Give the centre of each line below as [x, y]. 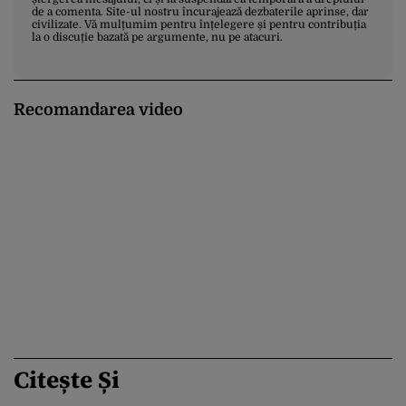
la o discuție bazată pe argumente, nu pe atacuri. [157, 37]
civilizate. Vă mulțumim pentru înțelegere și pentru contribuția [199, 24]
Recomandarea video [98, 109]
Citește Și [67, 379]
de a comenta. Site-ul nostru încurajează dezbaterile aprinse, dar [200, 11]
